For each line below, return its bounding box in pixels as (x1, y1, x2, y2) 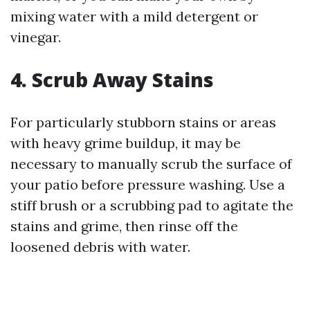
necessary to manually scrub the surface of (10, 155, 292, 172)
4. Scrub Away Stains (10, 66, 214, 93)
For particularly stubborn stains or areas (10, 113, 276, 131)
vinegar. (10, 28, 61, 46)
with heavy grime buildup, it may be (10, 134, 241, 152)
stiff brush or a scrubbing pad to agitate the (10, 197, 293, 214)
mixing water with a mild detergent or (10, 8, 258, 25)
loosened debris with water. (10, 238, 190, 255)
